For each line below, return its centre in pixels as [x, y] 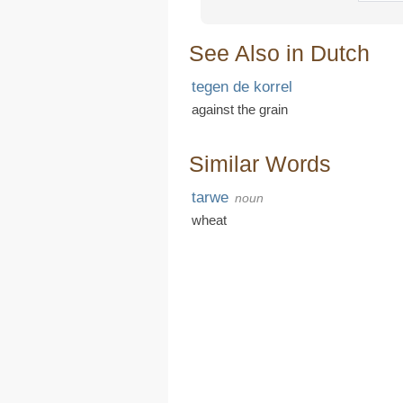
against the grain [240, 109]
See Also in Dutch [279, 53]
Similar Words [260, 164]
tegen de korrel [242, 87]
